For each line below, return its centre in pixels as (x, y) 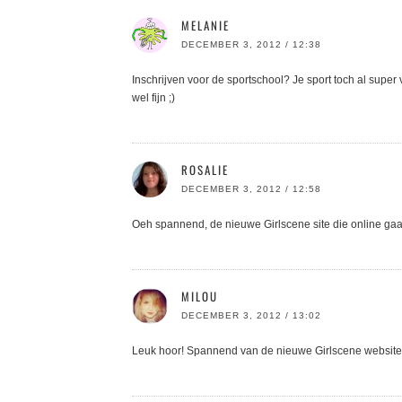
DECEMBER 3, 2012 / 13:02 (251, 315)
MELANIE (205, 25)
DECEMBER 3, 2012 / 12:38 (251, 44)
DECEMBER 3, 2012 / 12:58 (251, 188)
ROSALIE (205, 169)
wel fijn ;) (153, 97)
